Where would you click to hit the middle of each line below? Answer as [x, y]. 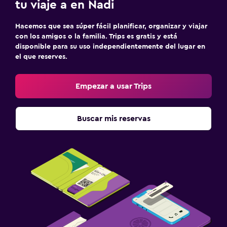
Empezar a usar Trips [113, 86]
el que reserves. [41, 57]
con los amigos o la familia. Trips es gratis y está [96, 36]
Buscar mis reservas [113, 119]
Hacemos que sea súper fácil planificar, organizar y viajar [111, 26]
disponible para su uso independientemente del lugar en [110, 47]
